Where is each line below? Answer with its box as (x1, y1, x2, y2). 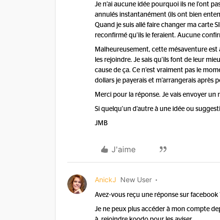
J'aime (111, 144, 136, 154)
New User (120, 175, 152, 184)
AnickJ (95, 175, 116, 184)
